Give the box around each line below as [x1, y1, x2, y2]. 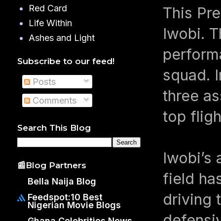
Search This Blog [17, 123, 91, 133]
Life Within [28, 18, 72, 29]
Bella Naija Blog [28, 176, 96, 186]
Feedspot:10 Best [28, 191, 103, 202]
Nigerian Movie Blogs [28, 199, 121, 210]
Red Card [28, 3, 67, 14]
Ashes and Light [28, 33, 95, 43]
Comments [30, 95, 76, 106]
